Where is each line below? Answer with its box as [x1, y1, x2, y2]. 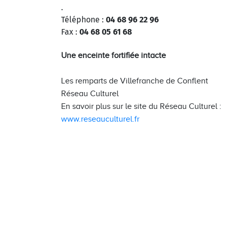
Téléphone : [61, 15, 104, 24]
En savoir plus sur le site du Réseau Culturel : [61, 102, 221, 111]
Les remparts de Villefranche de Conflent [61, 76, 208, 85]
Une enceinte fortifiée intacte [61, 51, 166, 60]
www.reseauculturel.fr [61, 115, 139, 124]
